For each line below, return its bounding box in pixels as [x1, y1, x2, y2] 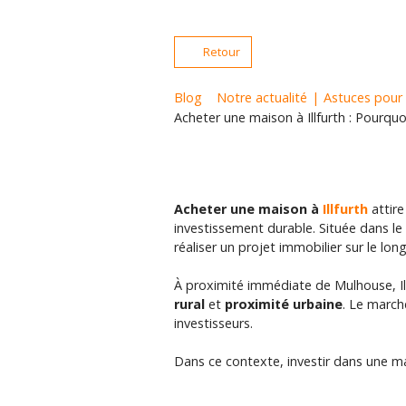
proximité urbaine [225, 295, 343, 314]
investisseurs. [174, 314, 253, 333]
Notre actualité [217, 88, 307, 106]
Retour [202, 43, 240, 60]
